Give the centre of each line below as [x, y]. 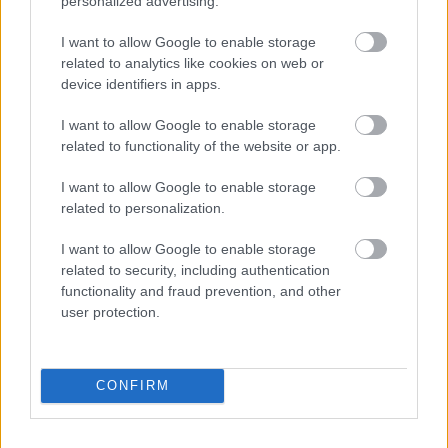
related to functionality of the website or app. [201, 145]
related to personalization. [143, 207]
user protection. [110, 311]
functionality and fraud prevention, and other [201, 290]
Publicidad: [36, 102]
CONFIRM [132, 385]
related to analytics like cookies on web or [192, 62]
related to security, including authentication [195, 269]
